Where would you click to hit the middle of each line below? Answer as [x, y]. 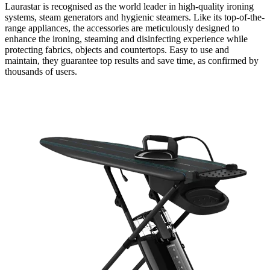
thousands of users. [41, 72]
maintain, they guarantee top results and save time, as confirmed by [132, 61]
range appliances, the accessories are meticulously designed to [122, 28]
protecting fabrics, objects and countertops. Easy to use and [117, 50]
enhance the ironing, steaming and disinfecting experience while [126, 39]
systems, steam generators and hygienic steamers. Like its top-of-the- [135, 17]
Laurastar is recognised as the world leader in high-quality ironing [129, 7]
